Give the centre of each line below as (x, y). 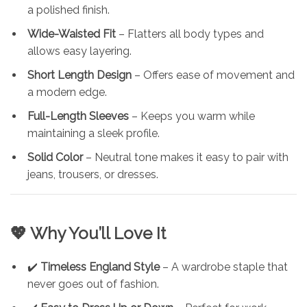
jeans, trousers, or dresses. (93, 174)
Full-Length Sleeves (78, 116)
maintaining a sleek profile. (94, 133)
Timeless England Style (100, 267)
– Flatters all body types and (190, 34)
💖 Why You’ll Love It (88, 233)
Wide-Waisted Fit (72, 34)
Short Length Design (79, 75)
